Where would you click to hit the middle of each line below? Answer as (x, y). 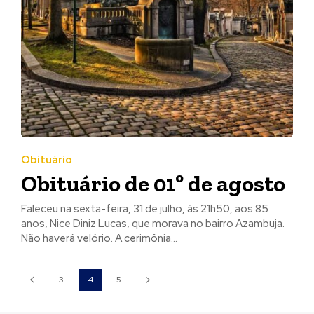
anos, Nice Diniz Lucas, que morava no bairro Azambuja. (153, 223)
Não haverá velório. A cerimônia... (99, 238)
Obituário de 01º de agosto (153, 183)
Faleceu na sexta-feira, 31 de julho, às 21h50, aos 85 (145, 209)
